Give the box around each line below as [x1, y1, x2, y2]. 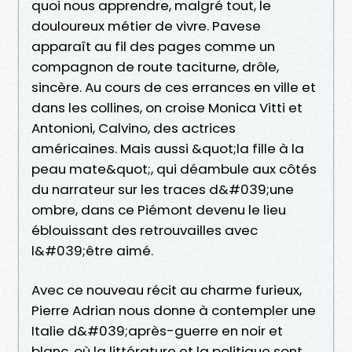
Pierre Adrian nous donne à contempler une [31, 300, 316, 320]
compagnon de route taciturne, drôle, [31, 57, 279, 76]
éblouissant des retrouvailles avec [31, 220, 258, 240]
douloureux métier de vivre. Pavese [31, 16, 261, 35]
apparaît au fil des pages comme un [31, 36, 275, 56]
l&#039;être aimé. [31, 240, 153, 260]
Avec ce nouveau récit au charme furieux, [31, 280, 302, 299]
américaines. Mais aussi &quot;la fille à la [31, 138, 304, 158]
